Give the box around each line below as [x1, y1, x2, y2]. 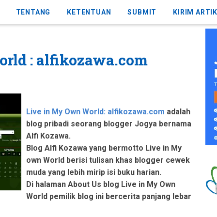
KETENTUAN [67, 8, 111, 16]
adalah [165, 107, 190, 117]
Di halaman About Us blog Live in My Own [26, 180, 175, 189]
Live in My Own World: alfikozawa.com [26, 107, 165, 117]
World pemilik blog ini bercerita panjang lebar [26, 192, 191, 201]
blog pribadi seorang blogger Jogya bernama [26, 119, 191, 129]
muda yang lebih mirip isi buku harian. [26, 168, 161, 177]
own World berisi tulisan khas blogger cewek [26, 155, 190, 165]
